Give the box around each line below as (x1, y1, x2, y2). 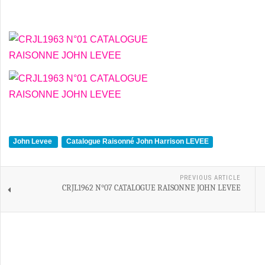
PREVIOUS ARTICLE (179, 174, 241, 182)
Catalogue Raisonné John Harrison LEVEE (66, 137, 209, 146)
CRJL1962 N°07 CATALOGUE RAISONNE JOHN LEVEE (62, 183, 241, 193)
